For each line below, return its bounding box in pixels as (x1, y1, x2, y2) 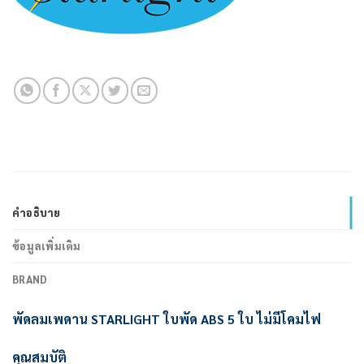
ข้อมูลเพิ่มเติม (12, 239, 81, 253)
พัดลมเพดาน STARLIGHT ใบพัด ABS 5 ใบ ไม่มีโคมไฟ (12, 310, 321, 328)
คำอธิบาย (12, 206, 61, 220)
